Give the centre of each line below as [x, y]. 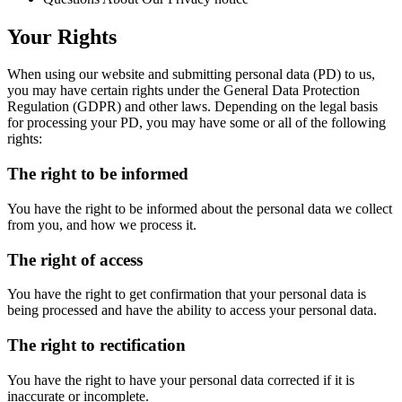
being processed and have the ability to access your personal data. [192, 310]
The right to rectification [96, 345]
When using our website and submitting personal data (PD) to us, [191, 74]
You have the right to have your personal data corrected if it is [181, 380]
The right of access [75, 259]
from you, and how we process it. [102, 224]
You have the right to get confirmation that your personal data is [187, 294]
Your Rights [62, 36]
